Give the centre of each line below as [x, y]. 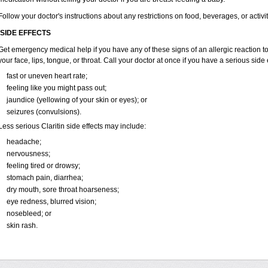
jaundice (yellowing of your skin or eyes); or [77, 100]
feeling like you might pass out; [56, 88]
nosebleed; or [29, 214]
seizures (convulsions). [44, 112]
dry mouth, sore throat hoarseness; [63, 190]
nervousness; [28, 154]
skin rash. [22, 226]
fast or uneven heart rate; [47, 76]
